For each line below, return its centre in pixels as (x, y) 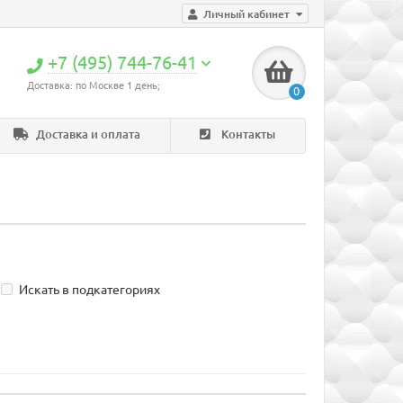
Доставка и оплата (87, 134)
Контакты (247, 134)
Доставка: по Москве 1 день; (94, 85)
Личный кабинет (246, 14)
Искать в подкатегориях (90, 290)
